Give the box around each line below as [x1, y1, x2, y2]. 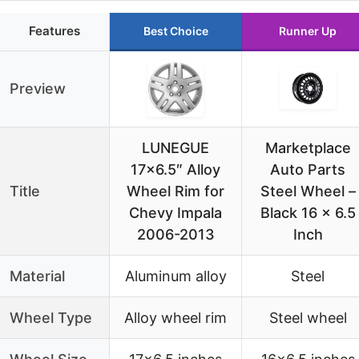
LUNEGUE [142, 139, 209, 156]
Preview [10, 79, 66, 97]
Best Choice [143, 23, 208, 38]
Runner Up [279, 23, 337, 38]
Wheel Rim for [127, 182, 224, 200]
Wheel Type [10, 309, 92, 326]
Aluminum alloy [124, 267, 227, 284]
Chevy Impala [129, 204, 222, 221]
